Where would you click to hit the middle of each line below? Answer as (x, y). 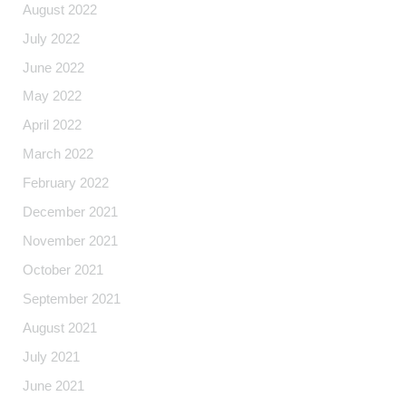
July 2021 (52, 357)
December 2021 (71, 213)
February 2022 (66, 184)
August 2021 (60, 328)
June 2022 (54, 68)
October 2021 (63, 271)
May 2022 (53, 97)
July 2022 (52, 39)
